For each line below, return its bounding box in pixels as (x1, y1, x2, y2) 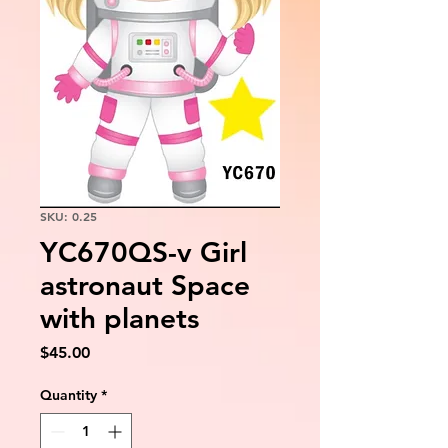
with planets (40, 300, 199, 335)
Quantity (40, 385, 97, 404)
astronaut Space (40, 267, 250, 302)
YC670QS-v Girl (40, 234, 247, 269)
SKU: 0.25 (40, 207, 97, 224)
